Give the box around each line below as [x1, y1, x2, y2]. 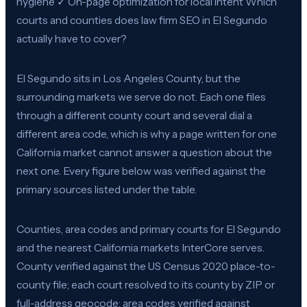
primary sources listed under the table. [16, 182, 197, 196]
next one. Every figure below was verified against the [16, 164, 266, 177]
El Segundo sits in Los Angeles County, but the [16, 71, 241, 85]
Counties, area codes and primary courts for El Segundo [16, 222, 281, 236]
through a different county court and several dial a [16, 108, 252, 122]
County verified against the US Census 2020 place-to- [16, 259, 275, 273]
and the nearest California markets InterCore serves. [16, 241, 265, 254]
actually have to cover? [16, 32, 127, 45]
